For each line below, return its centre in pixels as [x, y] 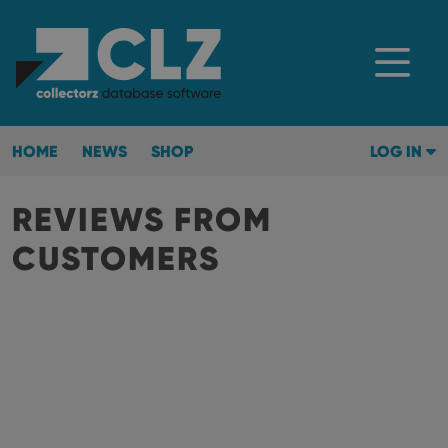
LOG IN [398, 151]
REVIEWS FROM [142, 219]
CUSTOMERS [116, 258]
